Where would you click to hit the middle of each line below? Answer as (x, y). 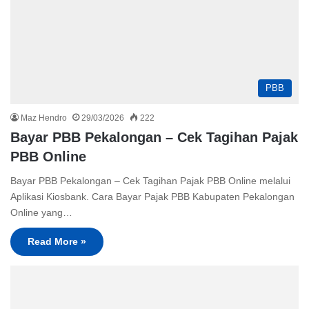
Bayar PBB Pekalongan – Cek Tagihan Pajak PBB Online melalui (150, 180)
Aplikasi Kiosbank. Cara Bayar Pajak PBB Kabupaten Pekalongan (152, 196)
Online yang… (41, 212)
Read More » (57, 241)
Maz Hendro (44, 118)
